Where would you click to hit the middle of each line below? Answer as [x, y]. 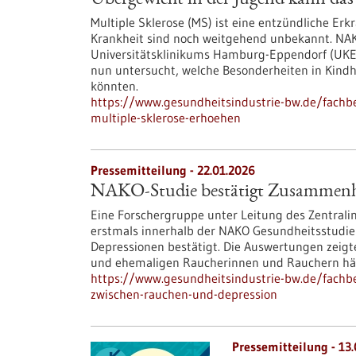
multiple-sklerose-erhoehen [166, 118]
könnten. [114, 86]
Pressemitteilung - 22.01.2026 [173, 170]
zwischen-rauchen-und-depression [184, 294]
